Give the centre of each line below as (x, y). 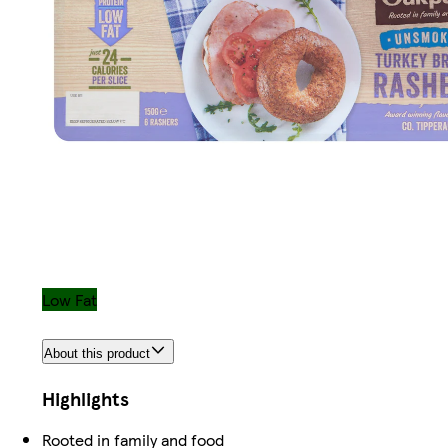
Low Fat (69, 300)
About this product (97, 353)
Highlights (85, 398)
